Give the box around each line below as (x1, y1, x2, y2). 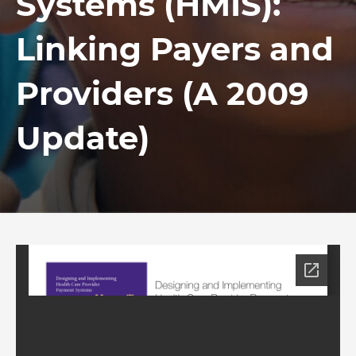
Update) (16, 118, 149, 157)
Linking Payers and (16, 29, 334, 68)
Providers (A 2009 (16, 74, 308, 113)
